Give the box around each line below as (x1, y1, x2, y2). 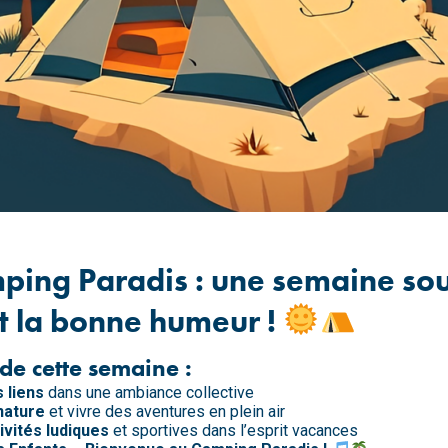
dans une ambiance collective (44, 382, 254, 402)
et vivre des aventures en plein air (45, 401, 285, 421)
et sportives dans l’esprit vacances (109, 420, 358, 440)
